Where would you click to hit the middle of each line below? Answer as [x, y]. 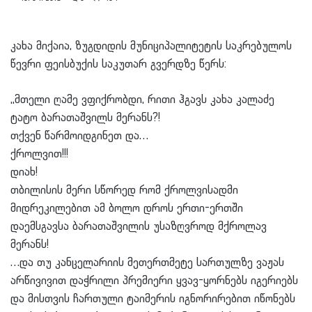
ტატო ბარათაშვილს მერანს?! [85, 118]
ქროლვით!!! [39, 154]
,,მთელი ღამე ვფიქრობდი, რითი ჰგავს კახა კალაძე [142, 100]
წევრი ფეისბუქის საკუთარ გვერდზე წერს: [118, 64]
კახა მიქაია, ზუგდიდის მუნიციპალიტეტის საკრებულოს [151, 46]
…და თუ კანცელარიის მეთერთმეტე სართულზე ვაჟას [147, 263]
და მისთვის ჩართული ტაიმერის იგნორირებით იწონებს [153, 299]
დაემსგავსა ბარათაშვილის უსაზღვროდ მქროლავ [139, 226]
